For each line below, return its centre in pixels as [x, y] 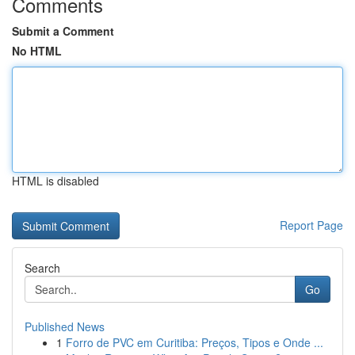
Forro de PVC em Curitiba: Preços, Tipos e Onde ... [195, 342]
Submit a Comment [63, 31]
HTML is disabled [55, 181]
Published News [65, 326]
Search [42, 268]
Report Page [311, 225]
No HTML [37, 51]
